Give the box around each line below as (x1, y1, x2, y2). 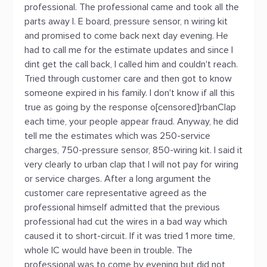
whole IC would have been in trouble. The (24, 244, 193, 256)
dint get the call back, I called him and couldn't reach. (24, 58, 238, 70)
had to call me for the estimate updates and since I (24, 44, 233, 56)
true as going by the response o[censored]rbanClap (24, 101, 236, 113)
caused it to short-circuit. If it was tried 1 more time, (24, 230, 235, 242)
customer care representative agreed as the (24, 187, 207, 199)
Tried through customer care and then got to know (24, 73, 232, 85)
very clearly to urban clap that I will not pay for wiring (24, 159, 238, 170)
